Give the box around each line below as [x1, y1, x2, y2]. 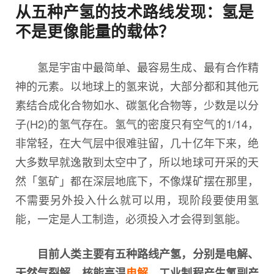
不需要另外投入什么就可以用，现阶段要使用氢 [15, 191, 259, 208]
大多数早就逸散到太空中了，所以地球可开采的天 [15, 154, 259, 170]
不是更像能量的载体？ [15, 20, 174, 43]
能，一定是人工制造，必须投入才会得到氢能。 [15, 210, 246, 227]
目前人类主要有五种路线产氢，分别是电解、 [15, 246, 259, 262]
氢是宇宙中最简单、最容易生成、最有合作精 [15, 59, 259, 75]
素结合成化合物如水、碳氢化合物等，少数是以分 [15, 97, 259, 113]
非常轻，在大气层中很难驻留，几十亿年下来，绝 [15, 135, 259, 151]
